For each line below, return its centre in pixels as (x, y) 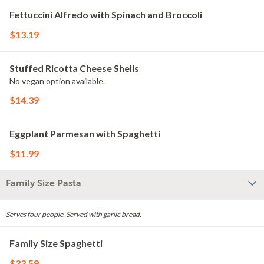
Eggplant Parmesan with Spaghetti (85, 133)
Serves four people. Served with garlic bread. (74, 214)
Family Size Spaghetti (56, 243)
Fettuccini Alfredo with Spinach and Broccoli (106, 14)
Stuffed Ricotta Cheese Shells (74, 68)
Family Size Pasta (44, 183)
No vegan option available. (57, 81)
